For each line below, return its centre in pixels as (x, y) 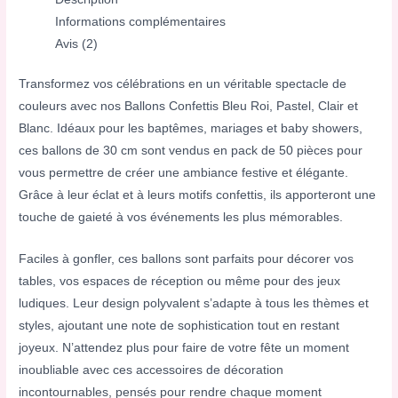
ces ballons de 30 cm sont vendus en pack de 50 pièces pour (191, 151)
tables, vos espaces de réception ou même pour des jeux (180, 282)
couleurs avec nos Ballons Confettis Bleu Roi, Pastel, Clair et (189, 107)
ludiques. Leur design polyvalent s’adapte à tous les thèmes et (194, 304)
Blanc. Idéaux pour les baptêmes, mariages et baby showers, (191, 129)
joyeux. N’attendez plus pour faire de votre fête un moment (184, 348)
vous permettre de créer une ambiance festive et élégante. (184, 173)
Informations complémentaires (141, 21)
